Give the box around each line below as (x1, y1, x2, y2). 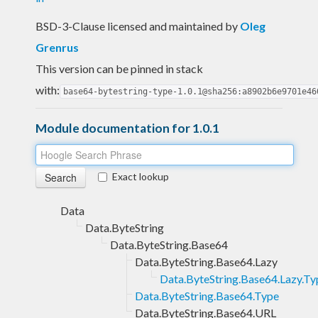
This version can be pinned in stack (35, 61, 203, 75)
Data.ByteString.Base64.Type (135, 288, 279, 302)
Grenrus (35, 40, 79, 54)
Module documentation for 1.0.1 (35, 120, 219, 136)
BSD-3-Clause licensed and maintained (35, 18, 225, 33)
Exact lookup (112, 170, 169, 182)
